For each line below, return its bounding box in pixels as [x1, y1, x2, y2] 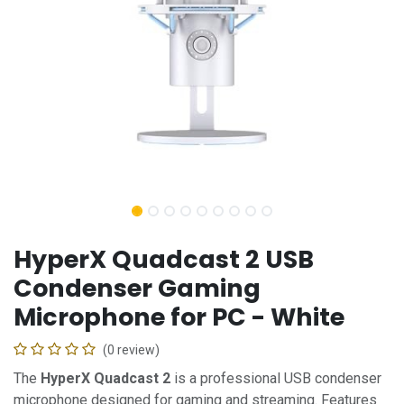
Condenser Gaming [14, 271, 261, 305]
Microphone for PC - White [14, 299, 344, 334]
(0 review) [103, 342, 160, 357]
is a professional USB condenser [170, 369, 381, 387]
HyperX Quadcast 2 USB [14, 242, 314, 276]
